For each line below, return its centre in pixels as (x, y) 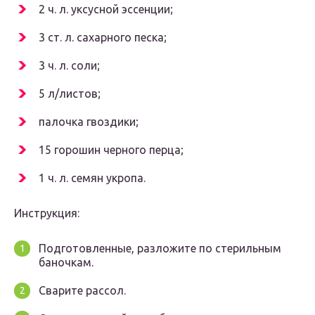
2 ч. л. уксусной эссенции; (106, 9)
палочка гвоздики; (89, 122)
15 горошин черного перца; (111, 150)
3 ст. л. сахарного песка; (103, 38)
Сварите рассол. (82, 291)
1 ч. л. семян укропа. (92, 178)
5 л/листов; (70, 94)
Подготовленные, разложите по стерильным (160, 249)
